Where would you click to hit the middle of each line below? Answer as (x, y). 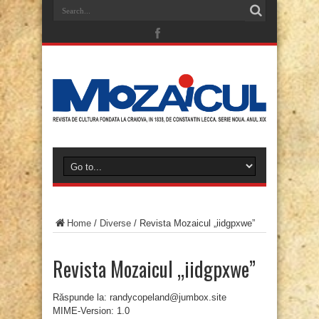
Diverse (115, 224)
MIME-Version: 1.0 (91, 311)
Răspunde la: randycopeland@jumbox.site (140, 298)
